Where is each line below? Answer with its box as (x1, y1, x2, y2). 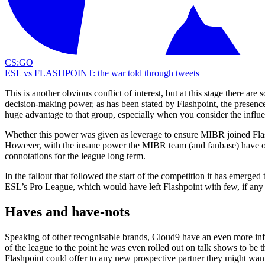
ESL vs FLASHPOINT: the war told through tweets (5, 67, 199, 78)
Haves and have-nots (5, 203, 130, 219)
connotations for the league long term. (5, 150, 146, 161)
